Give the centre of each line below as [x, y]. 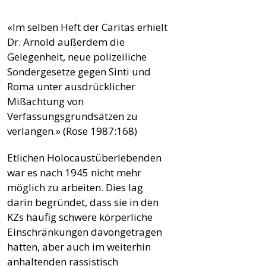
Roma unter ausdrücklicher [71, 86]
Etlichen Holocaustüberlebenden [84, 157]
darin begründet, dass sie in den [83, 202]
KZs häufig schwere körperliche [80, 217]
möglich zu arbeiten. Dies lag [75, 187]
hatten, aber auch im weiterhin [79, 246]
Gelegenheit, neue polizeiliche [77, 56]
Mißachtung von [45, 101]
